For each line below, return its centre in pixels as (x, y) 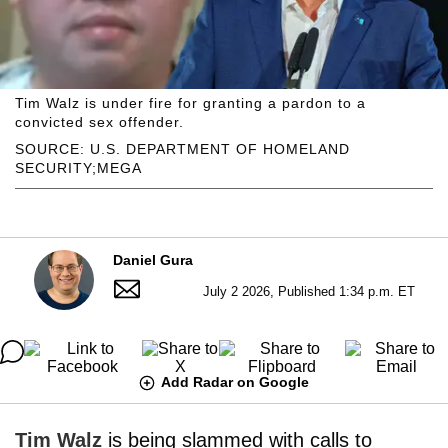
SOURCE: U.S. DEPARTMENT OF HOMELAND (182, 148)
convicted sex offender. (99, 121)
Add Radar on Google (235, 381)
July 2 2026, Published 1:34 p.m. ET (308, 291)
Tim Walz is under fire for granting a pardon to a (190, 102)
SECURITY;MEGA (78, 167)
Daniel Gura (152, 259)
